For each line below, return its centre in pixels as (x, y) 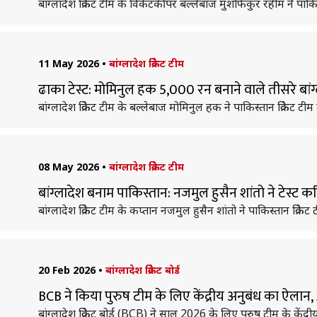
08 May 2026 (68, 167)
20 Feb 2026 (67, 270)
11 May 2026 (68, 63)
